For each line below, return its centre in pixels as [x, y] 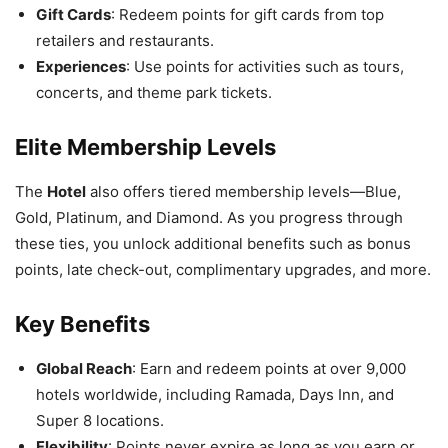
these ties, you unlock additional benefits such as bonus [213, 243]
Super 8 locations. [100, 420]
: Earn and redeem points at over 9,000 [269, 368]
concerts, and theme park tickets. [154, 92]
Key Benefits [82, 323]
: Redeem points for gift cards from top [247, 14]
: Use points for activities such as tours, [265, 66]
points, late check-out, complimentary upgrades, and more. [223, 269]
